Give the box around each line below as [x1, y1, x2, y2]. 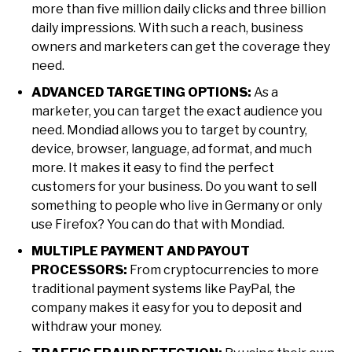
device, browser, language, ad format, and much [31, 141, 312, 157]
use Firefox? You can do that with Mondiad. [31, 217, 284, 233]
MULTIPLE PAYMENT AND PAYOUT [31, 244, 250, 259]
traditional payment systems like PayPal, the [31, 281, 295, 297]
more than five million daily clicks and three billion [31, 2, 326, 17]
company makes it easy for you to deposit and [31, 300, 302, 316]
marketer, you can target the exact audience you [31, 104, 322, 119]
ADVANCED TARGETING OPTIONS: [31, 85, 251, 101]
